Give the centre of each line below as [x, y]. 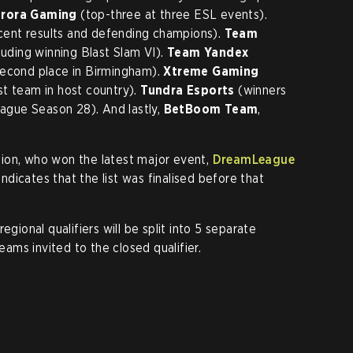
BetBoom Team [211, 109]
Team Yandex [206, 52]
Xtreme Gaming [211, 71]
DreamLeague [254, 160]
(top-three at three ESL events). [172, 15]
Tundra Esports [188, 90]
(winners [260, 90]
